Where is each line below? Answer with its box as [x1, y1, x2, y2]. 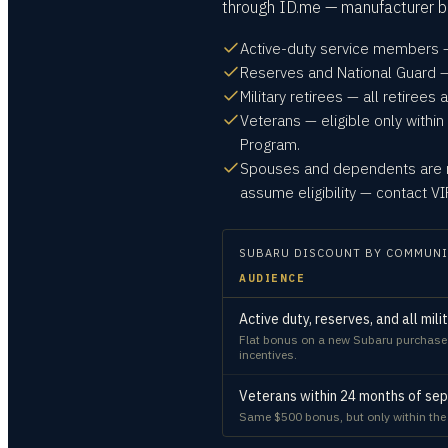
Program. [240, 135, 300, 154]
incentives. [239, 347, 297, 362]
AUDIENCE [239, 272, 305, 285]
